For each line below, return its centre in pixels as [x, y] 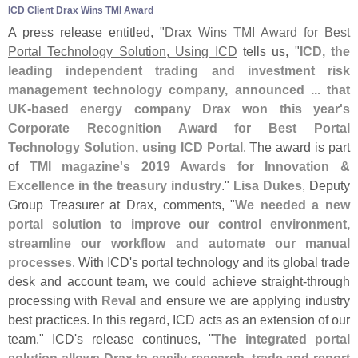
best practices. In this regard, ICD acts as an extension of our [179, 320]
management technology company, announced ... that [179, 90]
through [328, 282]
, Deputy [326, 186]
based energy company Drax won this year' [187, 109]
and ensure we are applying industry [243, 301]
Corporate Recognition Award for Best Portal [179, 128]
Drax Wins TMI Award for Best [257, 32]
